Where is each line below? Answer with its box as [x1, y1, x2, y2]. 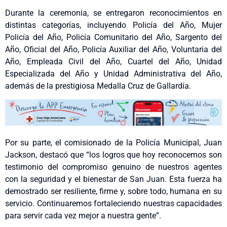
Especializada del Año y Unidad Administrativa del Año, [5, 68, 222, 79]
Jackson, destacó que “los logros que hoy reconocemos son [5, 149, 222, 160]
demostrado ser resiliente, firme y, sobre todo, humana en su [5, 186, 222, 196]
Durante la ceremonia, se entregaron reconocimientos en [5, 8, 222, 18]
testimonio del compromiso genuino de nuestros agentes [5, 162, 222, 172]
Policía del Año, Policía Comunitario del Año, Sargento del [5, 32, 222, 42]
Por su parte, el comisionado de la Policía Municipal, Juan [5, 137, 222, 147]
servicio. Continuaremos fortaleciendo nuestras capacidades [5, 198, 222, 208]
